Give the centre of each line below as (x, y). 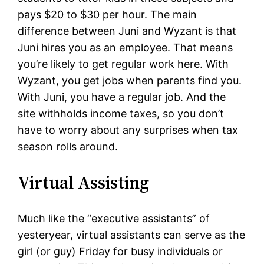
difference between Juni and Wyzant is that (127, 31)
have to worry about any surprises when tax (128, 130)
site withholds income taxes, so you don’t (121, 114)
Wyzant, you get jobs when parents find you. (130, 81)
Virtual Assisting (84, 183)
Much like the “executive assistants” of (114, 219)
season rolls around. (68, 147)
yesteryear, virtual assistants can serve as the (132, 235)
